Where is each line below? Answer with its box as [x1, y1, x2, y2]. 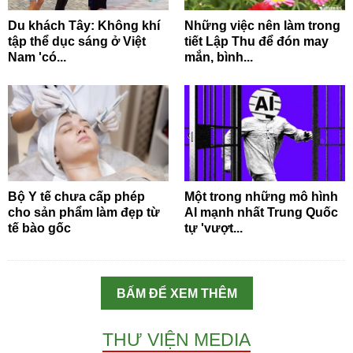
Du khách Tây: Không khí [8, 19, 160, 33]
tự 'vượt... [184, 221, 243, 236]
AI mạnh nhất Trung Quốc [184, 206, 338, 220]
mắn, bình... [184, 50, 253, 65]
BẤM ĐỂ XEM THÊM [116, 287, 237, 301]
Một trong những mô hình [184, 190, 338, 204]
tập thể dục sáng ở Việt [8, 35, 146, 49]
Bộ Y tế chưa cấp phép [8, 190, 145, 204]
